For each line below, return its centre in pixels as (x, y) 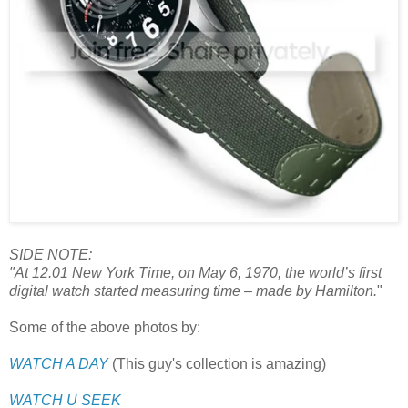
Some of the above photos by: (105, 327)
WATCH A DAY (59, 363)
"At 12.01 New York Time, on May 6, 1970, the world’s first (195, 272)
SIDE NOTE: (51, 254)
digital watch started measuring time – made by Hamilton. (193, 291)
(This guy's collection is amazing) (217, 363)
